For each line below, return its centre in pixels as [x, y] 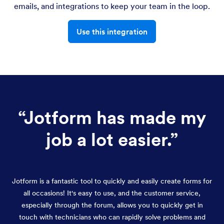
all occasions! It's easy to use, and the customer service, [112, 193]
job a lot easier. [108, 139]
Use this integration [112, 31]
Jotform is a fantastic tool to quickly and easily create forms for [112, 181]
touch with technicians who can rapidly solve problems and [112, 217]
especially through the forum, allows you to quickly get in [112, 205]
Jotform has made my [115, 117]
